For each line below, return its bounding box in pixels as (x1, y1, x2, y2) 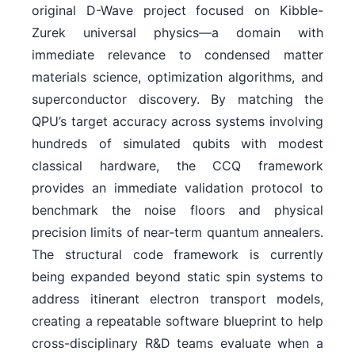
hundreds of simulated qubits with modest (32, 135, 323, 151)
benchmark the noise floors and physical (32, 201, 323, 218)
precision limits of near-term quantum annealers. (32, 223, 323, 240)
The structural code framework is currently (32, 246, 323, 262)
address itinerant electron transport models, (32, 290, 323, 307)
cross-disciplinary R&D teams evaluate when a (32, 334, 323, 351)
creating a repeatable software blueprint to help (32, 312, 323, 329)
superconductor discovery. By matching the (32, 90, 323, 107)
